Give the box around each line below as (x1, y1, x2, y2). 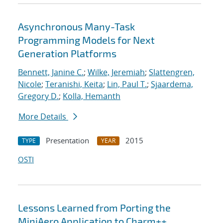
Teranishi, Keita (45, 79, 103, 90)
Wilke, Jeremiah (88, 67, 145, 78)
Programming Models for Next (18, 34, 155, 46)
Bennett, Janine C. (18, 67, 84, 78)
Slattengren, (149, 67, 195, 78)
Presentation (46, 135, 89, 146)
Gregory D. (18, 91, 59, 102)
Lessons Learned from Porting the (18, 202, 171, 214)
